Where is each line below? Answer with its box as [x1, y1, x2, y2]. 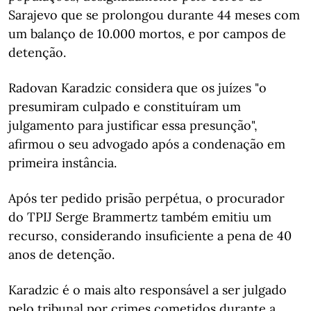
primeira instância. [8, 155, 117, 171]
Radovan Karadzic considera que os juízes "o [8, 80, 267, 96]
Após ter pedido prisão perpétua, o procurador [8, 190, 285, 206]
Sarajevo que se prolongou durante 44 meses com [8, 7, 300, 23]
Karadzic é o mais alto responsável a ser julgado [8, 282, 287, 298]
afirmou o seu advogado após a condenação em [8, 136, 285, 152]
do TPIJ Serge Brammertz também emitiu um [8, 209, 271, 225]
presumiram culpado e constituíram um [8, 99, 241, 115]
